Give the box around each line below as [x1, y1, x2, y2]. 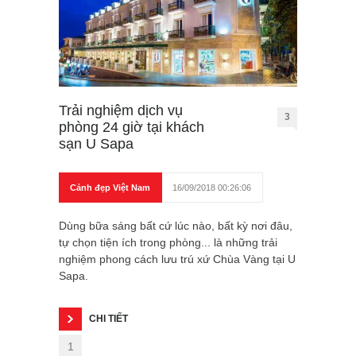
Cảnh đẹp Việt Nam [70, 183, 150, 193]
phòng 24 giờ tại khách [59, 119, 204, 136]
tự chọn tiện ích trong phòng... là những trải [59, 236, 277, 250]
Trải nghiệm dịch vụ [59, 103, 183, 119]
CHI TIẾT [89, 313, 128, 325]
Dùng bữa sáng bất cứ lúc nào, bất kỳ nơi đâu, [59, 219, 292, 233]
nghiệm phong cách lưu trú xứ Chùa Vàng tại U [59, 253, 296, 266]
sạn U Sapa [59, 136, 133, 153]
